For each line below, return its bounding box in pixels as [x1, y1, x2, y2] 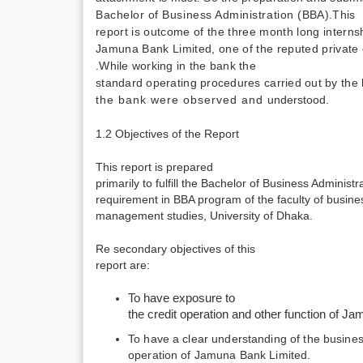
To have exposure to [128, 292, 235, 305]
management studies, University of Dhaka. [96, 209, 313, 222]
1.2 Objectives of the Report [96, 127, 239, 140]
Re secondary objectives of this [96, 242, 255, 255]
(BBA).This [297, 8, 356, 21]
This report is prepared [96, 160, 213, 173]
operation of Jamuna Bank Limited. [128, 348, 311, 361]
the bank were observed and [96, 93, 267, 106]
